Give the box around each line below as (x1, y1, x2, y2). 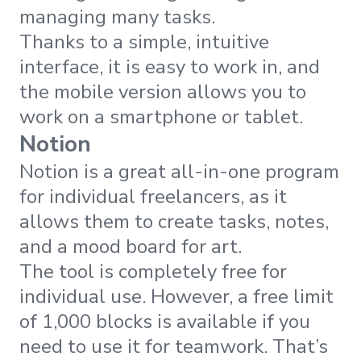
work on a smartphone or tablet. (19, 103, 303, 130)
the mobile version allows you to (19, 78, 306, 105)
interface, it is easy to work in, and (19, 53, 320, 80)
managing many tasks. (19, 3, 215, 30)
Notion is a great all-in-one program (19, 158, 339, 185)
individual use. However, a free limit (19, 283, 334, 309)
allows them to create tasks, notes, (19, 208, 329, 234)
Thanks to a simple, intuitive (19, 28, 269, 55)
